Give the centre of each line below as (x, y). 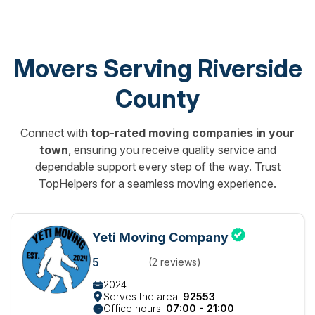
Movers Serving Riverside (157, 68)
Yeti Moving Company (162, 237)
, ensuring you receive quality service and (172, 150)
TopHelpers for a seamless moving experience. (157, 184)
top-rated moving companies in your (193, 133)
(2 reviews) (175, 262)
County (157, 98)
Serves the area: (143, 296)
